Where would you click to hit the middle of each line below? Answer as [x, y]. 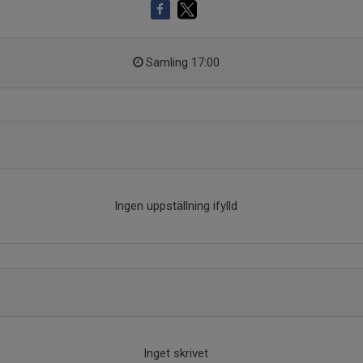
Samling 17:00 [182, 62]
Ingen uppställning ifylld [175, 206]
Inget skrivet [175, 353]
